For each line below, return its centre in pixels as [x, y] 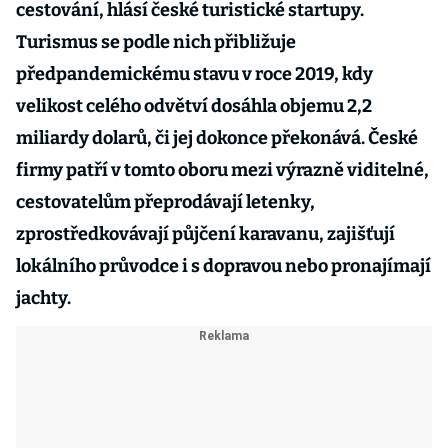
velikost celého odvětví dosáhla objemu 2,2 [194, 106]
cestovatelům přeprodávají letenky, [165, 202]
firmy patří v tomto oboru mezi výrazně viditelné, [222, 170]
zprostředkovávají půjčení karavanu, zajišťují [205, 234]
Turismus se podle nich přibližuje [156, 42]
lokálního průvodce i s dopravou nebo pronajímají [223, 266]
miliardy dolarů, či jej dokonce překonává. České [217, 138]
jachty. [45, 298]
